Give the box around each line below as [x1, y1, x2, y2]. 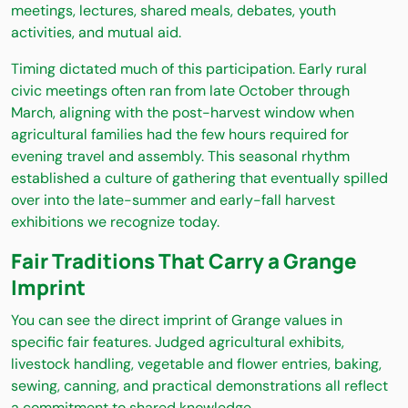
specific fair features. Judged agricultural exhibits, [11, 332, 344, 352]
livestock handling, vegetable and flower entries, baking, [11, 354, 382, 374]
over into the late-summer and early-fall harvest [11, 190, 335, 210]
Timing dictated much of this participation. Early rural [11, 59, 367, 79]
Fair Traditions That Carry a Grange [11, 247, 357, 276]
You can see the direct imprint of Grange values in [11, 311, 342, 331]
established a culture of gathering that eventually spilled [11, 168, 388, 189]
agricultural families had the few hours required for [11, 125, 349, 145]
